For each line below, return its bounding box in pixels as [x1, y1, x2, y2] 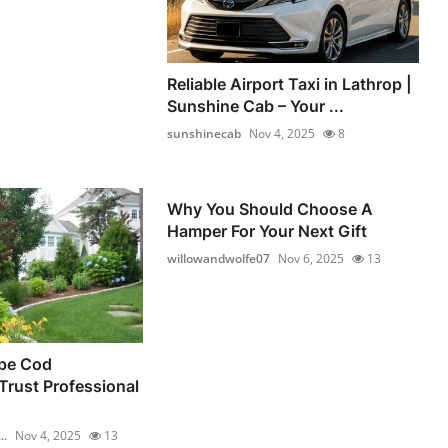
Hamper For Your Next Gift [167, 220, 368, 241]
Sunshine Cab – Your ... [167, 95, 345, 116]
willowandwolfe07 [167, 249, 271, 267]
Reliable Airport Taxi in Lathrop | [167, 73, 413, 94]
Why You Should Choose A [167, 198, 374, 219]
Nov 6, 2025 [278, 249, 345, 267]
